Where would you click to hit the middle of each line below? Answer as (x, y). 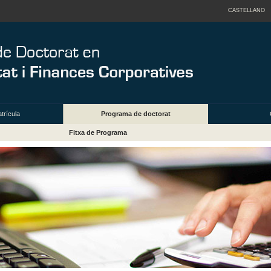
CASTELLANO (246, 10)
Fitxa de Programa (98, 133)
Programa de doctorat (136, 114)
